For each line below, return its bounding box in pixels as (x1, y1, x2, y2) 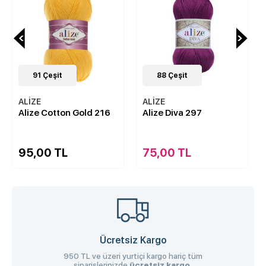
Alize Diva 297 (142, 107, 202, 118)
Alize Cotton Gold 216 (18, 107, 110, 118)
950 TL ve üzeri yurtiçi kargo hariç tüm (64, 251, 202, 261)
